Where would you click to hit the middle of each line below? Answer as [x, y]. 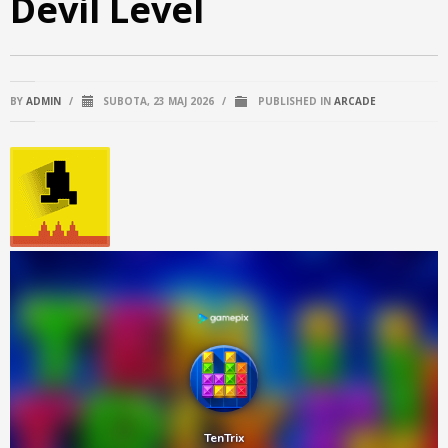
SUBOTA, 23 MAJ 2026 [157, 101]
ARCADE [355, 101]
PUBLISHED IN [294, 101]
